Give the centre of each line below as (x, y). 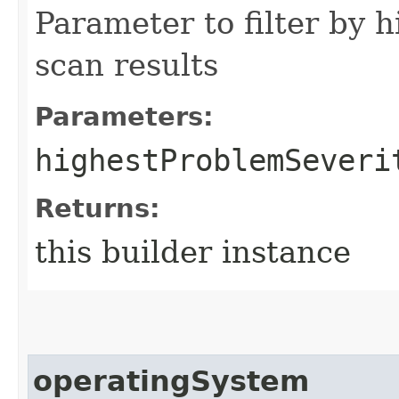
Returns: (98, 208)
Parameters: (124, 116)
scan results (126, 65)
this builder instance (193, 252)
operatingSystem (171, 381)
